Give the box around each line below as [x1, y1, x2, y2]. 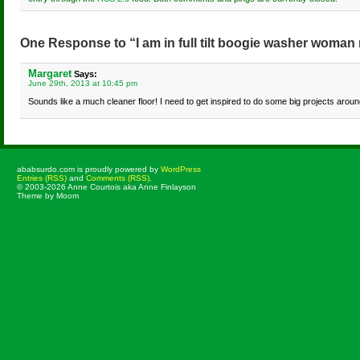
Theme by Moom [17, 191, 79, 200]
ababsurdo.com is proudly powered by [17, 165, 161, 174]
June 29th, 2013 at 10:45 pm [28, 79, 137, 88]
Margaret [28, 67, 72, 80]
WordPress [161, 165, 201, 174]
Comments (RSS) [86, 174, 149, 182]
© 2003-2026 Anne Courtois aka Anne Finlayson [17, 182, 196, 191]
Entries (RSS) [17, 174, 67, 182]
